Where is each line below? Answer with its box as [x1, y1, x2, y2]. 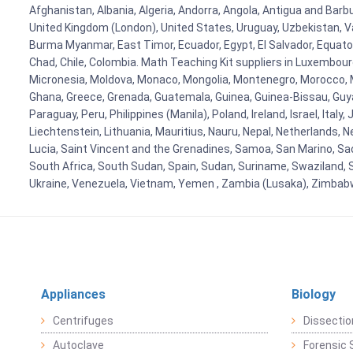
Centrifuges [53, 314, 113, 328]
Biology [291, 287, 336, 303]
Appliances [41, 287, 106, 303]
